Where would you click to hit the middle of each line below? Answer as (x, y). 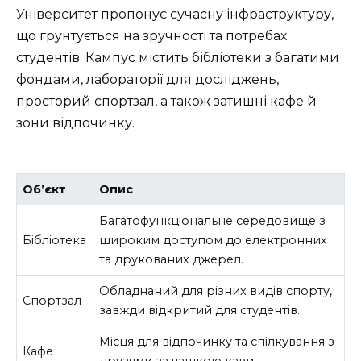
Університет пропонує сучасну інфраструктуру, (175, 15)
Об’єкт (45, 189)
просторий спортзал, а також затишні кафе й (166, 102)
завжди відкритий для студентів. (200, 310)
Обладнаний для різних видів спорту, (216, 290)
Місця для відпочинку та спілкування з (217, 341)
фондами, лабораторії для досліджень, (147, 80)
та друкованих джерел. (172, 259)
